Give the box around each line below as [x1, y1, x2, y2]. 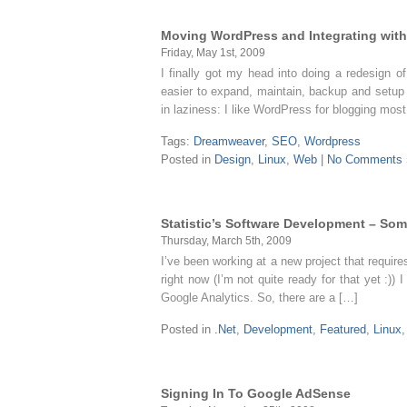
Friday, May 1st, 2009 [161, 46, 265, 58]
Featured [320, 323, 366, 336]
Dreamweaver [194, 134, 264, 148]
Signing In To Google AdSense [161, 386, 351, 401]
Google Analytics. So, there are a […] [161, 291, 358, 304]
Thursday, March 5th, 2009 [161, 234, 292, 246]
